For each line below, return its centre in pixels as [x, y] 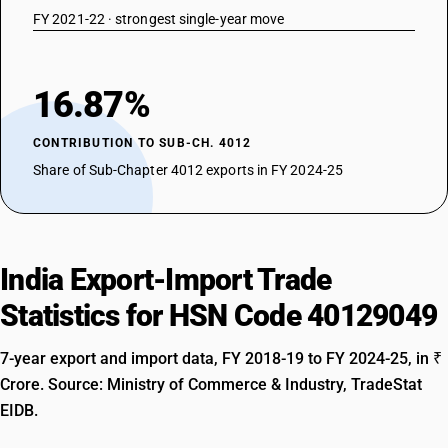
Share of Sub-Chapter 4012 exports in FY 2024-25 [188, 170]
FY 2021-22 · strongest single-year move [159, 19]
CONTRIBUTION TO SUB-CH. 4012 [142, 143]
